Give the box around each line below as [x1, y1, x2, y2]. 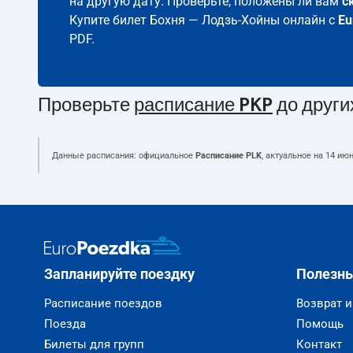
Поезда [44, 317, 86, 331]
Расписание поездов [44, 296, 162, 310]
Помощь [296, 317, 344, 331]
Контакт [296, 337, 343, 351]
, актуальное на [262, 150, 325, 161]
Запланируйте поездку [44, 266, 195, 282]
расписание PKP [134, 96, 273, 115]
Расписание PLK [195, 150, 262, 161]
